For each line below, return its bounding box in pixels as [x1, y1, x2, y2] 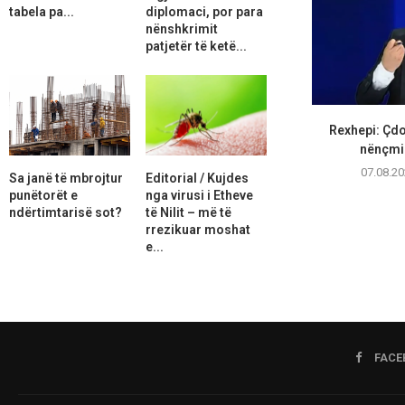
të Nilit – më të [145, 204, 231, 220]
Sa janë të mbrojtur [9, 170, 123, 185]
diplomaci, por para [145, 4, 263, 19]
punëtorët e [9, 187, 78, 202]
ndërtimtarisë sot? [9, 204, 122, 220]
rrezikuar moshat [145, 221, 250, 237]
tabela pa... [9, 4, 74, 19]
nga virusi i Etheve [145, 187, 253, 202]
